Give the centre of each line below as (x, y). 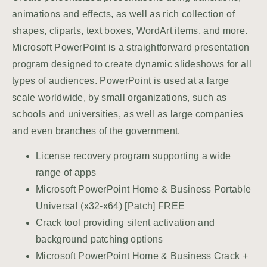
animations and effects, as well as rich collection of (123, 14)
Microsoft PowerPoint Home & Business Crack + (142, 256)
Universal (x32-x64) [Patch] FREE (111, 206)
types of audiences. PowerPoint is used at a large (121, 81)
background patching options (100, 240)
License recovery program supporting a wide (133, 156)
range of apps (66, 173)
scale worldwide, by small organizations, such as (119, 97)
